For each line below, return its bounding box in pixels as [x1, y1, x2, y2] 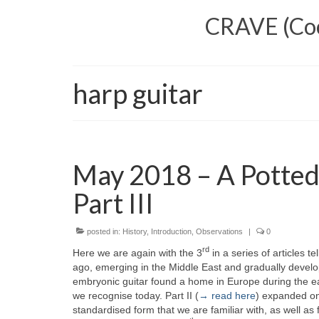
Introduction [151, 226, 192, 236]
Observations [196, 226, 243, 236]
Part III [73, 186, 154, 219]
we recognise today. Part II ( [73, 289, 199, 301]
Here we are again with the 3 [73, 246, 202, 258]
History [122, 226, 147, 236]
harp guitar [73, 76, 203, 110]
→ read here [199, 289, 256, 301]
